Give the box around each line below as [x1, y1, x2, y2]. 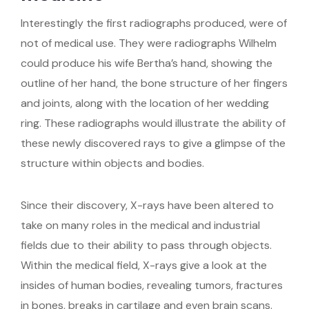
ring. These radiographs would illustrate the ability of [21, 116, 286, 131]
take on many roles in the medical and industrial [21, 218, 260, 233]
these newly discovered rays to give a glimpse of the [21, 136, 286, 151]
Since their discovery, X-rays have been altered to [21, 198, 274, 213]
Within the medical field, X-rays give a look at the [21, 258, 267, 273]
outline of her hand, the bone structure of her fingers [21, 76, 288, 91]
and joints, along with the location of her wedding [21, 96, 269, 111]
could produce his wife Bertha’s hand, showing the [21, 56, 272, 71]
